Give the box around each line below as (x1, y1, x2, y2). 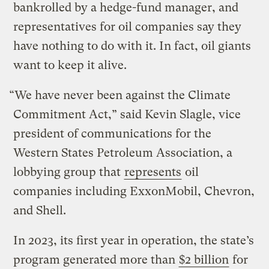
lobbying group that (13, 165, 124, 180)
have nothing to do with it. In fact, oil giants (13, 39, 252, 53)
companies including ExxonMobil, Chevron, (13, 184, 255, 199)
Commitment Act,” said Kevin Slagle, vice (13, 107, 241, 122)
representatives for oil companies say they (13, 20, 242, 34)
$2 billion (179, 253, 229, 267)
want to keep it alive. (13, 58, 136, 73)
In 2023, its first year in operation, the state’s (13, 234, 255, 248)
